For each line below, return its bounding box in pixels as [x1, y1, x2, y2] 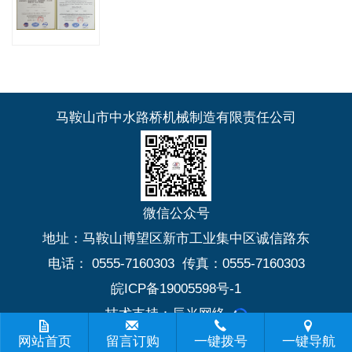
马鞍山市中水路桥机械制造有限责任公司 [56, 110, 296, 126]
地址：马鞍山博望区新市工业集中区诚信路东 [42, 231, 310, 247]
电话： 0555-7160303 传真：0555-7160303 [47, 256, 305, 272]
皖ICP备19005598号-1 [111, 281, 241, 297]
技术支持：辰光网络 [104, 306, 225, 322]
